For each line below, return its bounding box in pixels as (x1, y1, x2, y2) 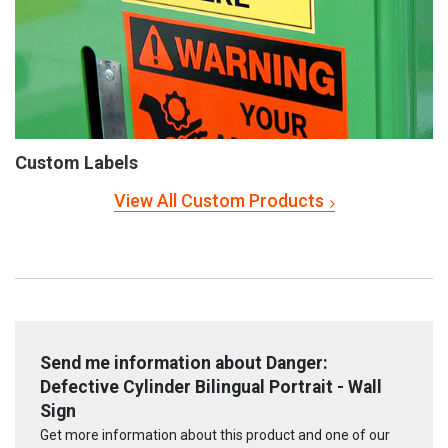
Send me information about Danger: (40, 352, 328, 373)
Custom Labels (15, 151, 138, 173)
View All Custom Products (113, 189, 324, 211)
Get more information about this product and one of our (40, 427, 390, 444)
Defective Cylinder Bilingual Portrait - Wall (40, 376, 382, 397)
